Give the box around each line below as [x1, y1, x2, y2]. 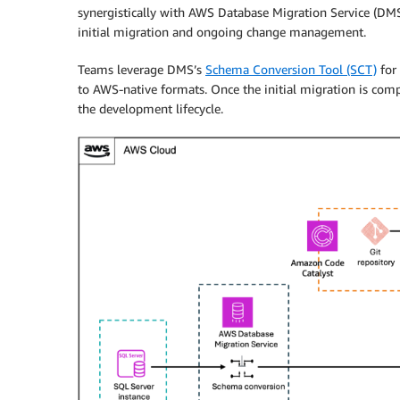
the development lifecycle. [78, 100, 223, 116]
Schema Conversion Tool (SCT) [205, 61, 377, 77]
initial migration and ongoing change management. [78, 23, 366, 39]
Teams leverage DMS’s [78, 61, 205, 77]
